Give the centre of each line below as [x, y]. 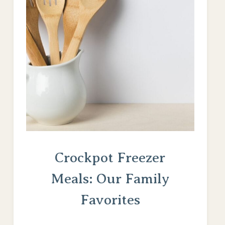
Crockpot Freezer [110, 158]
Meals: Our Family [110, 179]
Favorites [110, 200]
